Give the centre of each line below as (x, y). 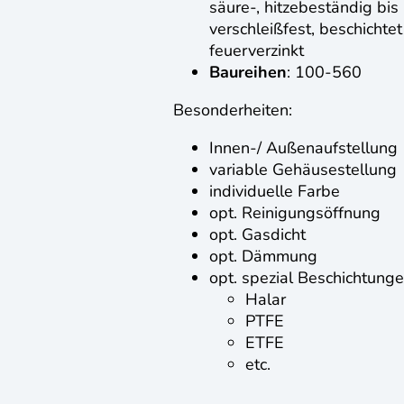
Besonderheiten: (233, 110)
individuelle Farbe (275, 191)
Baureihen (248, 72)
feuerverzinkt (257, 50)
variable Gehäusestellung (303, 169)
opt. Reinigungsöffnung (295, 212)
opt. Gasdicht (257, 234)
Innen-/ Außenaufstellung (303, 147)
